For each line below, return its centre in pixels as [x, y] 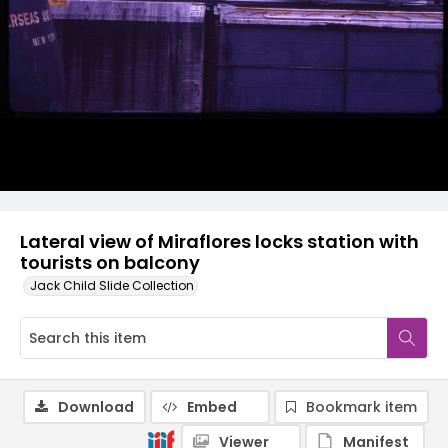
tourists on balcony [110, 262]
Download [96, 407]
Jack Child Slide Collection [112, 285]
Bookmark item [361, 407]
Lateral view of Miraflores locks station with [219, 241]
